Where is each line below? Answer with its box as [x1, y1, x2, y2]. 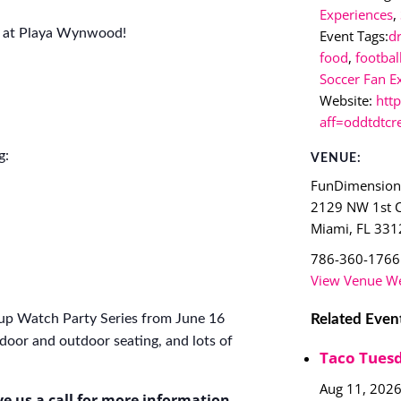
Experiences [320, 4, 394, 23]
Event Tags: [320, 26, 389, 45]
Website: [320, 90, 373, 109]
